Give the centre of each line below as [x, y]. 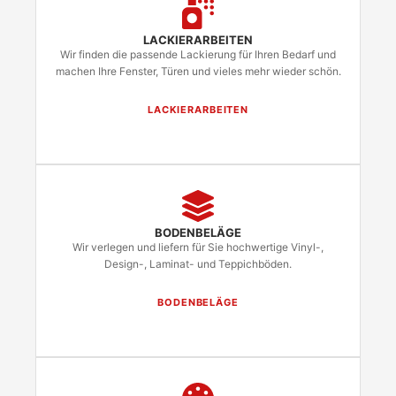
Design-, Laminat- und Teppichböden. [198, 264]
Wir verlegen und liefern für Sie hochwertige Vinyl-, [198, 247]
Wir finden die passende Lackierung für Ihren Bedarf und [198, 54]
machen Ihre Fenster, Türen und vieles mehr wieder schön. [198, 71]
